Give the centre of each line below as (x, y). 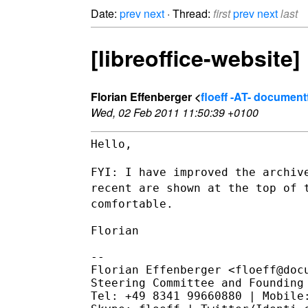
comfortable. (132, 203)
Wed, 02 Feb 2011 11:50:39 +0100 (175, 112)
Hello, (111, 144)
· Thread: (189, 13)
